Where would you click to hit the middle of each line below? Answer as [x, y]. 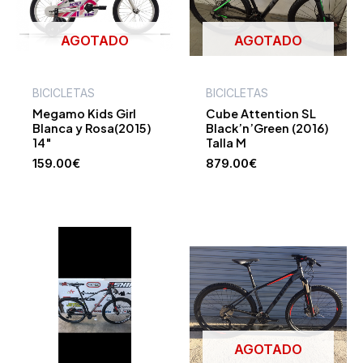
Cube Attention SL [261, 114]
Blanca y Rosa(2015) [92, 128]
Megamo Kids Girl [84, 114]
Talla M [226, 143]
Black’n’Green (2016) [267, 128]
